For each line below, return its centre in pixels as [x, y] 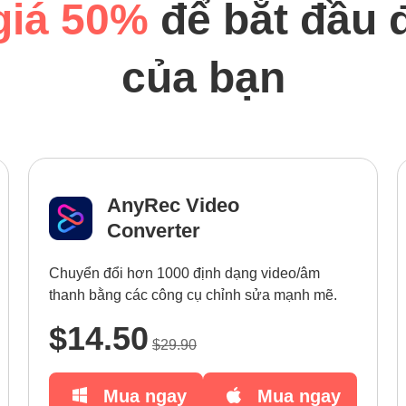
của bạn [203, 77]
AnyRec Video [173, 205]
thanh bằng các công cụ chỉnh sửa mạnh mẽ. [193, 295]
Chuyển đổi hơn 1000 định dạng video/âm [184, 273]
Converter [154, 231]
